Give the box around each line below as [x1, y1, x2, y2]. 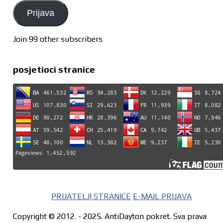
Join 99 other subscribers [12, 34, 103, 44]
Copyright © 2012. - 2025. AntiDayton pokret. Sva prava [12, 212, 207, 222]
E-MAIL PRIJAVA [132, 192, 192, 202]
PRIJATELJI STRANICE [51, 192, 131, 202]
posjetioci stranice [12, 63, 95, 75]
